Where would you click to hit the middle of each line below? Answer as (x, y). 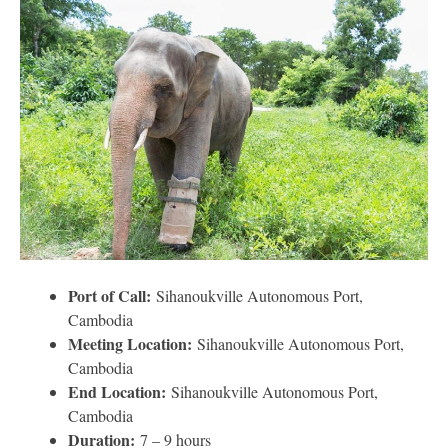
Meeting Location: (132, 343)
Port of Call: (112, 295)
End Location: (119, 391)
